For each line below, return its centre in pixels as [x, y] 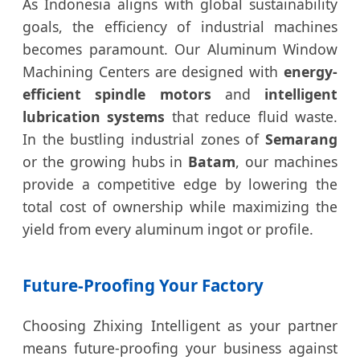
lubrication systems [94, 116]
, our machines [287, 161]
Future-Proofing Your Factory [143, 285]
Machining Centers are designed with [153, 71]
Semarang [301, 139]
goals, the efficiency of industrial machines [180, 26]
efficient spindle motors [117, 94]
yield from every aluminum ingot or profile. [168, 229]
